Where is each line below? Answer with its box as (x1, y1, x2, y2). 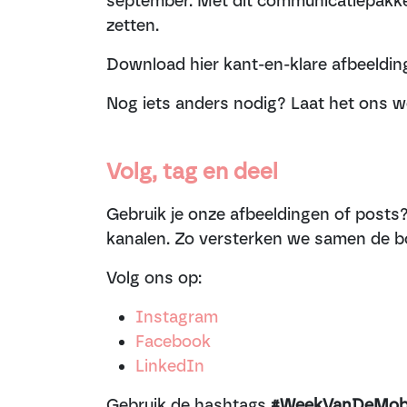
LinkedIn (135, 356, 204, 376)
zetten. (106, 15, 159, 35)
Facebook (135, 332, 211, 352)
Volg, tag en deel (106, 158, 278, 184)
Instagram (135, 307, 218, 327)
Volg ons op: (106, 268, 202, 288)
